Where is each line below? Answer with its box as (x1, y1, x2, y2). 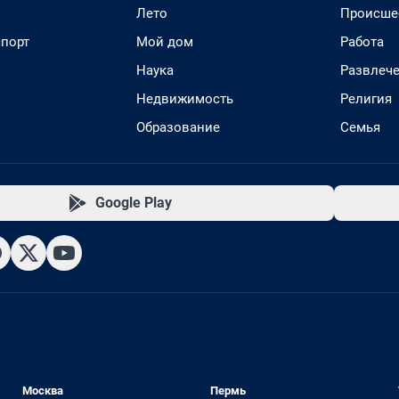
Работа (340, 34, 384, 50)
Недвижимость (136, 91, 233, 107)
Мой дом (136, 34, 193, 50)
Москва (22, 384, 64, 397)
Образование (136, 119, 220, 135)
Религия (340, 91, 392, 107)
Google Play (94, 194, 172, 211)
